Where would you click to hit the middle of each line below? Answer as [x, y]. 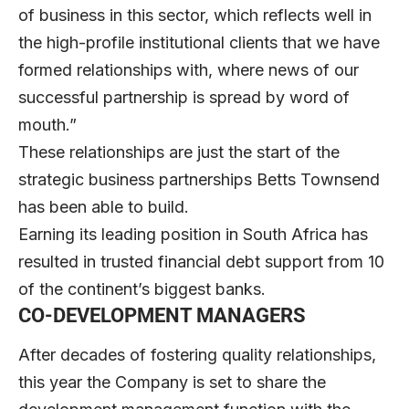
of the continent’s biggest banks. [142, 289]
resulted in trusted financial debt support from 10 [201, 262]
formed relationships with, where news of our [189, 70]
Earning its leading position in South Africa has [193, 235]
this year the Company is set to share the [172, 383]
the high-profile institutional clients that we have [199, 43]
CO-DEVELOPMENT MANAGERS [162, 316]
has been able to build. [104, 207]
